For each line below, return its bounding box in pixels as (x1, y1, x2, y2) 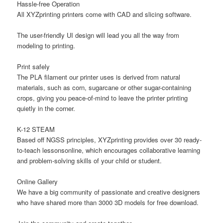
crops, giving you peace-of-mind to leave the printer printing (17, 93, 188, 103)
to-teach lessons (17, 145, 65, 155)
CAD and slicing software (117, 9, 190, 19)
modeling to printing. (17, 40, 76, 50)
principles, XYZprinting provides (65, 135, 161, 145)
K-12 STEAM (17, 124, 55, 134)
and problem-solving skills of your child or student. (17, 156, 162, 166)
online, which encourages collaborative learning (65, 145, 201, 155)
